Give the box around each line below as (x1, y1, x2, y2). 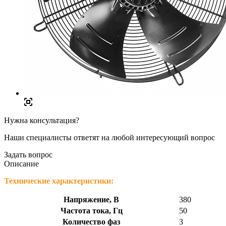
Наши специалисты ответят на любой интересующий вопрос (4, 133, 215, 142)
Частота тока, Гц (60, 206, 123, 215)
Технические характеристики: (4, 176, 114, 185)
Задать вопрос (4, 150, 52, 159)
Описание (4, 159, 39, 168)
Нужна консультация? (4, 116, 79, 125)
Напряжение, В (64, 195, 119, 204)
